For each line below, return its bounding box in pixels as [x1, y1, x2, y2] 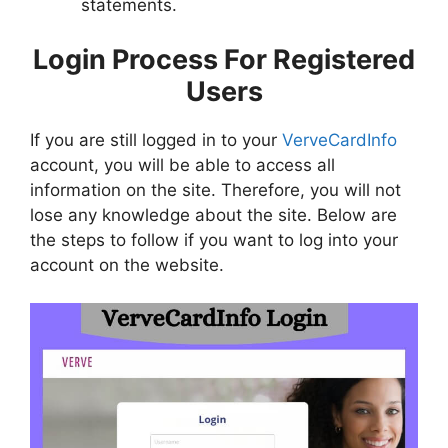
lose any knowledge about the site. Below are [30, 204, 397, 225]
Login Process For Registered [33, 42, 415, 76]
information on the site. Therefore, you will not [30, 179, 401, 200]
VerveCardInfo [282, 129, 397, 150]
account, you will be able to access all [30, 154, 335, 175]
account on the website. [30, 254, 224, 275]
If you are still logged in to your [30, 129, 282, 150]
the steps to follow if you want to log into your [30, 229, 398, 250]
